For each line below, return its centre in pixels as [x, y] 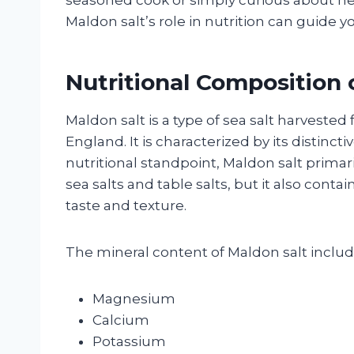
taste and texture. [126, 205]
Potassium [129, 341]
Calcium [121, 320]
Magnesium [134, 298]
